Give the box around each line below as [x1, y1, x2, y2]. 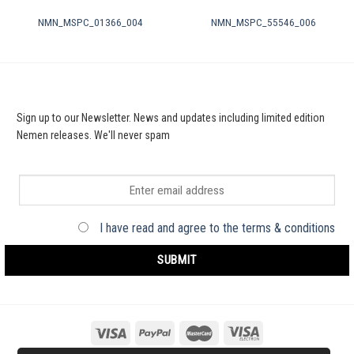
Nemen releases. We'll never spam [17, 129, 170, 142]
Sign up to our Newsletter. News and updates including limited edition [17, 111, 325, 125]
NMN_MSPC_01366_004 [38, 16, 143, 29]
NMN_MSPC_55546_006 [211, 16, 316, 29]
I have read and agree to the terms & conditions [100, 220, 335, 235]
